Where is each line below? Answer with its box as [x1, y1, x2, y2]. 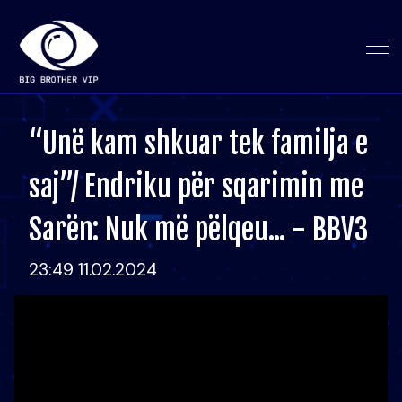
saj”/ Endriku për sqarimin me [29, 169, 363, 205]
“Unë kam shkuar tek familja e [29, 126, 368, 162]
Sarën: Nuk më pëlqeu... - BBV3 [29, 212, 368, 248]
